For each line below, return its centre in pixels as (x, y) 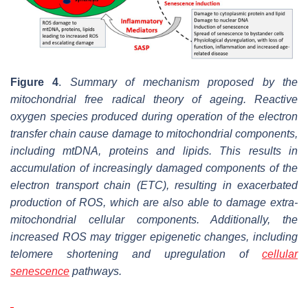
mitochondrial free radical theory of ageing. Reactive (154, 99)
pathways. (96, 271)
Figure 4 (35, 82)
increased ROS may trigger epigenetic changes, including (154, 236)
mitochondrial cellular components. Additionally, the (154, 219)
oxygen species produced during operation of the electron (154, 116)
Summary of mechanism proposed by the (184, 82)
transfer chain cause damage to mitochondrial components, (154, 133)
